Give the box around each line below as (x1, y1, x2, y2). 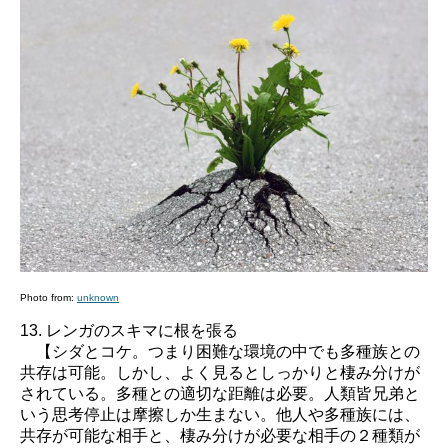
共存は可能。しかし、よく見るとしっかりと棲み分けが (20, 363, 420, 381)
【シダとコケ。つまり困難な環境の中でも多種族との (20, 342, 420, 360)
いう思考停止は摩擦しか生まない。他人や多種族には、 (20, 405, 420, 423)
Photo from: (20, 291, 77, 303)
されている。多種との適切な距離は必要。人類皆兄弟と (20, 384, 420, 402)
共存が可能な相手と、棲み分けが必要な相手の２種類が (20, 426, 420, 444)
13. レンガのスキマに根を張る (20, 321, 238, 339)
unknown (77, 291, 119, 303)
